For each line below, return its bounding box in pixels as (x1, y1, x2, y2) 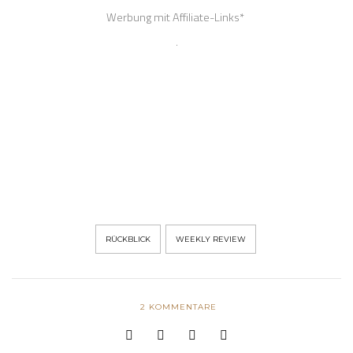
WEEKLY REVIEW (175, 234, 246, 243)
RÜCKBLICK (105, 234, 150, 243)
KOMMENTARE (146, 301, 217, 312)
